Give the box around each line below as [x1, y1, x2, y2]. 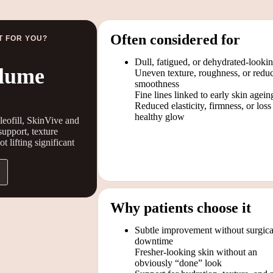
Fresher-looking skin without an [135, 246, 257, 257]
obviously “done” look [135, 257, 222, 268]
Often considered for [110, 31, 240, 48]
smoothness [135, 78, 179, 89]
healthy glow [135, 111, 185, 122]
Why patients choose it [110, 199, 251, 216]
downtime [135, 235, 173, 246]
